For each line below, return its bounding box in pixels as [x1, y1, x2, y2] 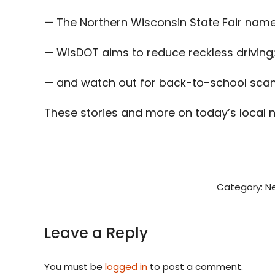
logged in [105, 260, 147, 274]
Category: [217, 180, 265, 194]
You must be [44, 260, 105, 274]
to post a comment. [147, 260, 243, 274]
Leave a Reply [44, 223, 148, 244]
